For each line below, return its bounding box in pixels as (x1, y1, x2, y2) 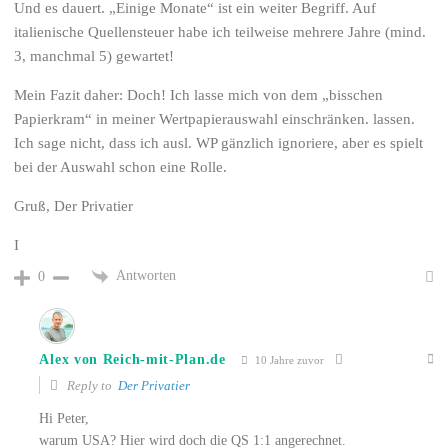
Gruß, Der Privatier (14, 198, 134, 215)
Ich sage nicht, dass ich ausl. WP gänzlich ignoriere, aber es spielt (14, 135, 424, 152)
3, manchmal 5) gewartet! (14, 48, 175, 65)
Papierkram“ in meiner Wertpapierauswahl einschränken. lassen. (14, 111, 416, 128)
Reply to (64, 378, 119, 394)
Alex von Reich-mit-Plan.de (39, 352, 226, 368)
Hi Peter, (39, 411, 90, 427)
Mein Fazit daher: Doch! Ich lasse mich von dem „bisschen (14, 87, 384, 104)
